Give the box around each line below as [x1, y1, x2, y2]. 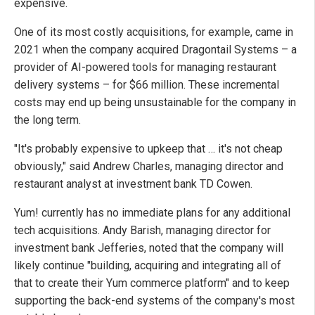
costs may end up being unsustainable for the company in [14, 95, 296, 109]
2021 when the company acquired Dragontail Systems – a [14, 42, 297, 56]
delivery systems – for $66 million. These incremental [14, 77, 279, 91]
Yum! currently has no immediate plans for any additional [14, 205, 290, 219]
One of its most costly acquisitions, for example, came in [14, 25, 293, 39]
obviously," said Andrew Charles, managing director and [14, 159, 283, 173]
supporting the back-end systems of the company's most [14, 293, 295, 307]
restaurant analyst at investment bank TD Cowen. [14, 176, 252, 191]
